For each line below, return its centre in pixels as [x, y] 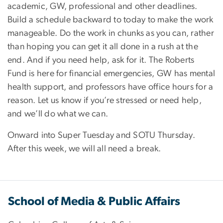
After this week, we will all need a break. [84, 149]
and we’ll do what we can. [58, 114]
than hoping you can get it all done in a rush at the [103, 47]
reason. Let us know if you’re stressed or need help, [105, 101]
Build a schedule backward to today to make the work [111, 20]
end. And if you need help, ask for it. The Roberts [101, 60]
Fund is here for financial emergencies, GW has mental [111, 74]
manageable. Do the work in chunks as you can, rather [111, 34]
